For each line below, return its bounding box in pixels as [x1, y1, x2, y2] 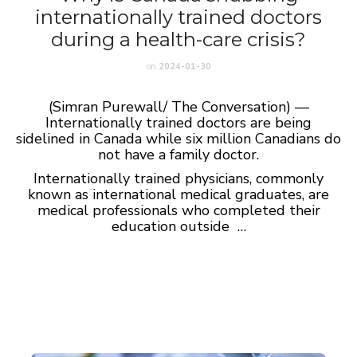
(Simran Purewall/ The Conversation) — [48, 97, 309, 116]
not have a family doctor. [98, 145, 259, 164]
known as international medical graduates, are [28, 185, 329, 204]
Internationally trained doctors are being [45, 113, 312, 132]
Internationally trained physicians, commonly [33, 169, 324, 188]
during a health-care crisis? [51, 28, 306, 51]
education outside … [111, 217, 246, 236]
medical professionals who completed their [37, 201, 320, 220]
